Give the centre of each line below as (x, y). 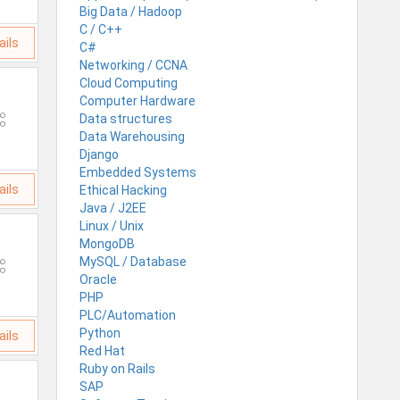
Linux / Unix (112, 225)
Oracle (98, 279)
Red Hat (102, 350)
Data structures (126, 118)
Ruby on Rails (117, 368)
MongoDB (107, 243)
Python (100, 333)
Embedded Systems (138, 172)
